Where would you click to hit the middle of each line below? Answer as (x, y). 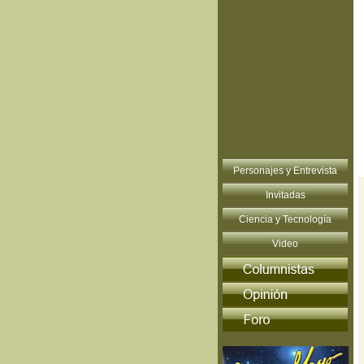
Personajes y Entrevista (285, 171)
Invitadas (285, 195)
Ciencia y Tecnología (285, 219)
